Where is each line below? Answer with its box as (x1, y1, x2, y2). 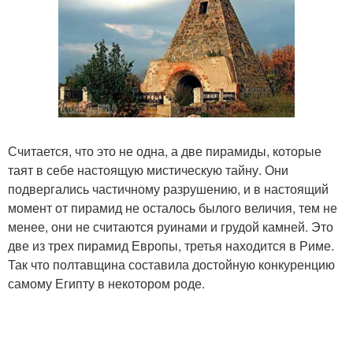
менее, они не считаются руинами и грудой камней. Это (8, 217, 333, 236)
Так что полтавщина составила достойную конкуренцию (8, 255, 335, 273)
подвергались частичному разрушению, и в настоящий (8, 179, 329, 198)
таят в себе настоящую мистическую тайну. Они (8, 160, 288, 179)
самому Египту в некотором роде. (8, 273, 205, 292)
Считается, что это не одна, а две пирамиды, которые (8, 141, 321, 160)
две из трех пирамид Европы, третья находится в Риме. (8, 236, 334, 255)
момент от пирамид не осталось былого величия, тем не (8, 198, 337, 217)
